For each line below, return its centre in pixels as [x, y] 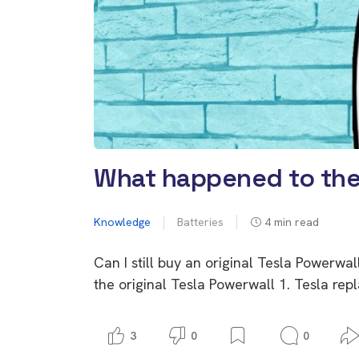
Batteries [200, 222]
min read [296, 222]
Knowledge [122, 222]
